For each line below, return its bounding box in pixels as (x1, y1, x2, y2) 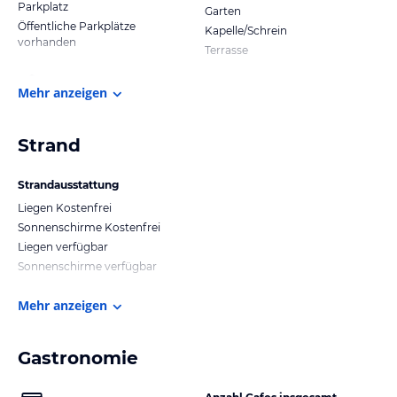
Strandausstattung (18, 177, 119, 191)
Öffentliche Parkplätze (18, 19, 136, 33)
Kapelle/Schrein (205, 23, 287, 37)
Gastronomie (18, 346, 138, 369)
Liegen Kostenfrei (18, 200, 112, 214)
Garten (205, 4, 241, 18)
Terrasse (205, 43, 248, 57)
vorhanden (18, 35, 76, 49)
